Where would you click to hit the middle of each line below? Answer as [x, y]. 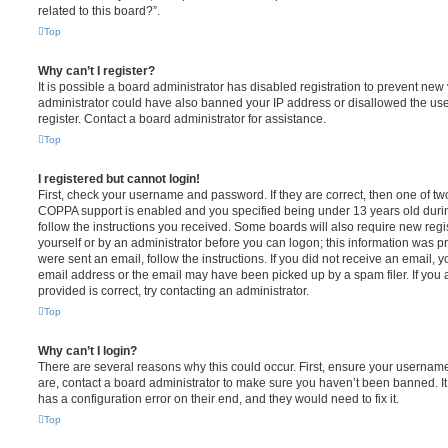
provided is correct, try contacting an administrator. [173, 291]
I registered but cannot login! [119, 179]
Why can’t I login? [87, 351]
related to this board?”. [99, 11]
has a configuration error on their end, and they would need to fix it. [218, 399]
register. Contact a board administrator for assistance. [182, 119]
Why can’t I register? [96, 71]
